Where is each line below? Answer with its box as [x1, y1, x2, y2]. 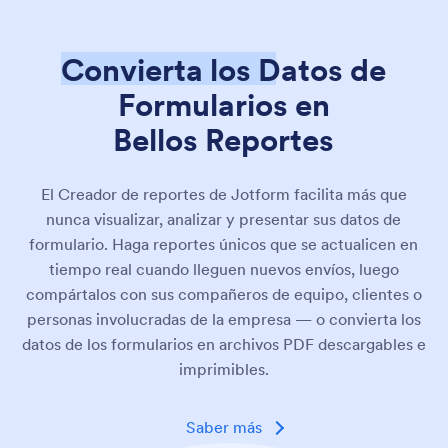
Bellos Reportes [113, 120, 335, 160]
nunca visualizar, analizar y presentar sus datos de [46, 209, 402, 231]
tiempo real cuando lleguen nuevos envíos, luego [48, 259, 399, 281]
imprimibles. [178, 359, 269, 381]
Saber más [185, 416, 262, 438]
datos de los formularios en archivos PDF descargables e [21, 334, 426, 356]
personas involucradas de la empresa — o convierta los [26, 309, 421, 331]
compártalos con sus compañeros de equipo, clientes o [25, 284, 422, 306]
